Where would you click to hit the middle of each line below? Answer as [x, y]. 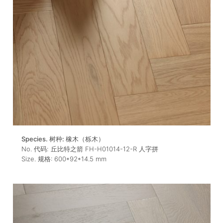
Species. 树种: [43, 139]
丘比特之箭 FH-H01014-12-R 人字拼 [104, 149]
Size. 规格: [38, 159]
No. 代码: [35, 149]
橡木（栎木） [85, 139]
